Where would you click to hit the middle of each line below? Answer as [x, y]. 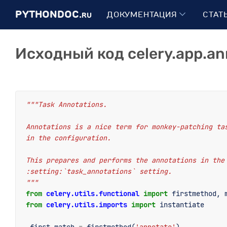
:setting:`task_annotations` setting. [99, 171]
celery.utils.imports [87, 205]
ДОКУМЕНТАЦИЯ [143, 15]
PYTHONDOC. [48, 14]
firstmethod [194, 194]
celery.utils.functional [93, 194]
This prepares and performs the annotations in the [125, 160]
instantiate [182, 205]
